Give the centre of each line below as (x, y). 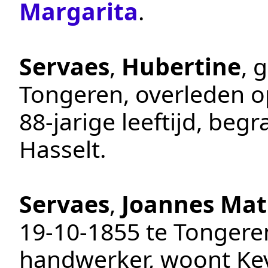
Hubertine (181, 66)
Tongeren (71, 93)
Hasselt (60, 148)
